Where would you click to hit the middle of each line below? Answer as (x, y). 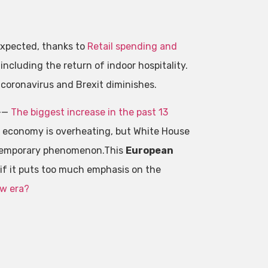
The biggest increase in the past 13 (89, 112)
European (149, 150)
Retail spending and (132, 46)
